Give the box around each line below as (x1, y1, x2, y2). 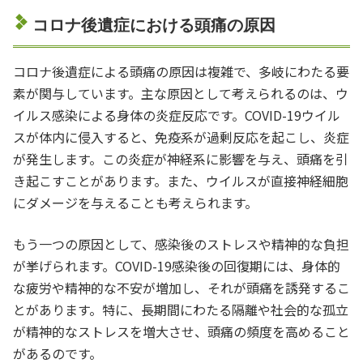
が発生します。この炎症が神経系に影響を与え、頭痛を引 (13, 148, 348, 169)
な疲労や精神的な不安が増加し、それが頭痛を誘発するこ (13, 277, 350, 297)
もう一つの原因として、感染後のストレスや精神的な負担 (13, 233, 349, 254)
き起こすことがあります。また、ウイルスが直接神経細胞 (13, 170, 348, 190)
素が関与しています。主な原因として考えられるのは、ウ (13, 83, 348, 103)
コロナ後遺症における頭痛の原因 (32, 15, 275, 34)
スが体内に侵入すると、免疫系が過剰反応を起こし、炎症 (13, 126, 349, 147)
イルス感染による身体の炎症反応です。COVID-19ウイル (13, 105, 340, 125)
